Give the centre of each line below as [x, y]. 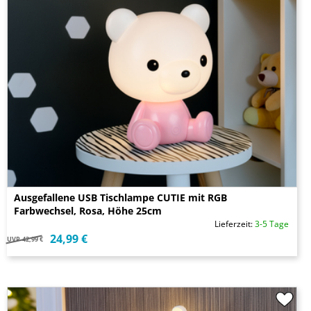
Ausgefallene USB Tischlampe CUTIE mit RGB [120, 198]
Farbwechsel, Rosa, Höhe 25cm [88, 211]
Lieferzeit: [235, 224]
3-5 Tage [272, 224]
